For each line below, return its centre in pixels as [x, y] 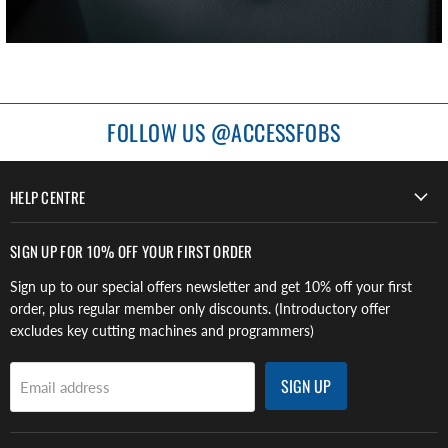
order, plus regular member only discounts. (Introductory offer [200, 308]
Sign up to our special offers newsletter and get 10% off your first [211, 286]
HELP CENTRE [48, 196]
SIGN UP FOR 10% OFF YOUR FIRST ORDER [131, 250]
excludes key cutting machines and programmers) [162, 330]
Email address [65, 386]
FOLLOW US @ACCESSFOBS [224, 131]
